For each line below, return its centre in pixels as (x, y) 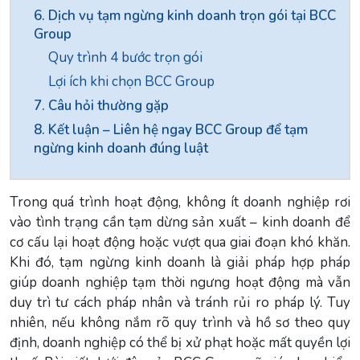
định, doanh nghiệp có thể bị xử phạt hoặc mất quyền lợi (180, 342)
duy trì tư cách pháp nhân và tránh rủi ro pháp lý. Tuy (180, 302)
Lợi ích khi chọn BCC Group (131, 81)
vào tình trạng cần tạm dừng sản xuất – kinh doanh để (180, 222)
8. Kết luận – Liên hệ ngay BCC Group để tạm (171, 129)
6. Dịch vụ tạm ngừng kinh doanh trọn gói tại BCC (185, 15)
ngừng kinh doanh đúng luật (121, 148)
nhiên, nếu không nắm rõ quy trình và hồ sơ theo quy (180, 322)
